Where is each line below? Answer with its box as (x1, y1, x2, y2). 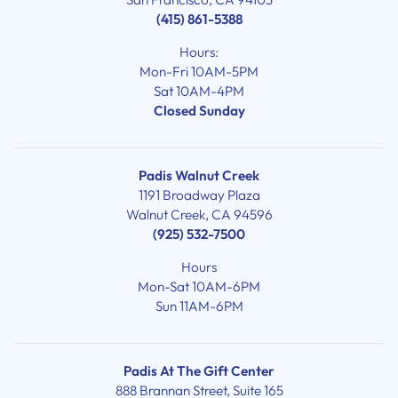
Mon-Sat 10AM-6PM (138, 277, 260, 295)
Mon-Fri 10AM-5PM (139, 62, 259, 80)
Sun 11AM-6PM (155, 297, 243, 314)
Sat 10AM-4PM (154, 82, 244, 99)
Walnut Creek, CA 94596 (125, 205, 273, 223)
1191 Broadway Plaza (138, 186, 260, 203)
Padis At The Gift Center (123, 362, 275, 379)
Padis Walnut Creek (139, 166, 259, 184)
